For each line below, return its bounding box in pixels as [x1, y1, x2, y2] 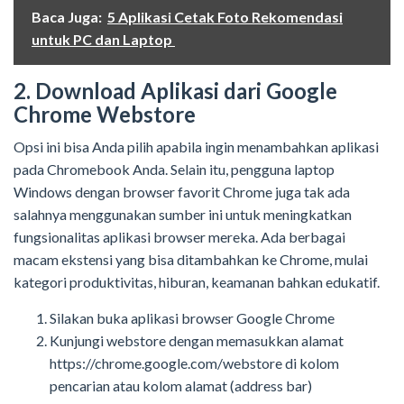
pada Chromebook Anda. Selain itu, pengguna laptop [14, 160, 335, 178]
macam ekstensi [14, 250, 115, 268]
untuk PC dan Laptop [32, 30, 175, 48]
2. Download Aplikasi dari [14, 77, 266, 104]
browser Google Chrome [181, 308, 337, 326]
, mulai [329, 250, 368, 268]
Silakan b [50, 308, 106, 326]
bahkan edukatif [274, 272, 377, 290]
